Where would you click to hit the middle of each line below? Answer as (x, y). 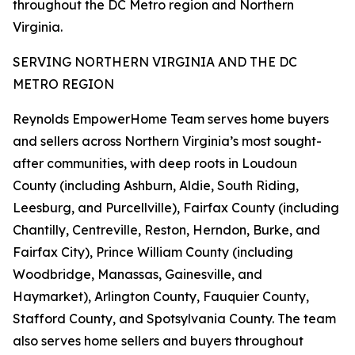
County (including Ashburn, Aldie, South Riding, (156, 186)
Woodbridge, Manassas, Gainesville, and (137, 275)
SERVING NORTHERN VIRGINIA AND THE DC (155, 62)
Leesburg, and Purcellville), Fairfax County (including (176, 208)
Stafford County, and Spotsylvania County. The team (174, 319)
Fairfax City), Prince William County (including (153, 252)
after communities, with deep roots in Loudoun (155, 164)
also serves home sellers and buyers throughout (158, 341)
